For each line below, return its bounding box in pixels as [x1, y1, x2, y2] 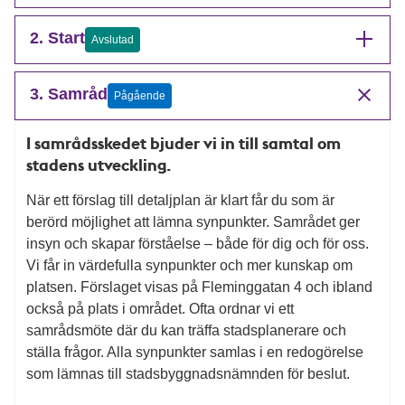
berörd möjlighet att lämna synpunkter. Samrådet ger [26, 213, 360, 230]
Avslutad [90, 33, 134, 46]
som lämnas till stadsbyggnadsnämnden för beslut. [26, 365, 350, 381]
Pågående [113, 89, 165, 102]
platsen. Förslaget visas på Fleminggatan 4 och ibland [26, 278, 372, 295]
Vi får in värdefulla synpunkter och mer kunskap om [26, 257, 353, 273]
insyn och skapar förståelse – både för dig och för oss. [26, 235, 369, 251]
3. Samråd [30, 84, 108, 103]
